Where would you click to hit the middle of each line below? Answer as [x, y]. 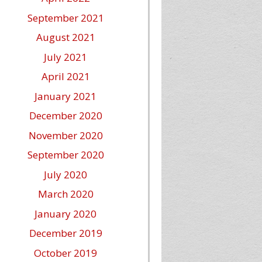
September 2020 [65, 155]
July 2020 [65, 174]
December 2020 [65, 116]
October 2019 [65, 253]
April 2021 [65, 76]
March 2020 [65, 194]
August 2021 [65, 37]
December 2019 [65, 233]
